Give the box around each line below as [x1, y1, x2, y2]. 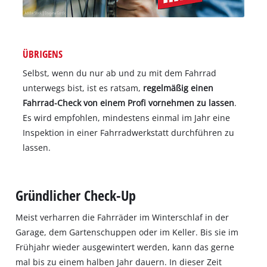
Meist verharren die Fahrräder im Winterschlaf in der [15, 211, 229, 223]
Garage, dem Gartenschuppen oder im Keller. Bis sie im [15, 226, 239, 238]
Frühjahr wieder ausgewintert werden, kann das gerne [15, 241, 235, 253]
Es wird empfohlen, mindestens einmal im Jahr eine [22, 112, 230, 124]
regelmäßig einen [142, 82, 213, 94]
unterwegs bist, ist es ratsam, [22, 82, 143, 94]
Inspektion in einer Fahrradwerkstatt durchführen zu [22, 127, 234, 139]
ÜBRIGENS [22, 47, 63, 61]
